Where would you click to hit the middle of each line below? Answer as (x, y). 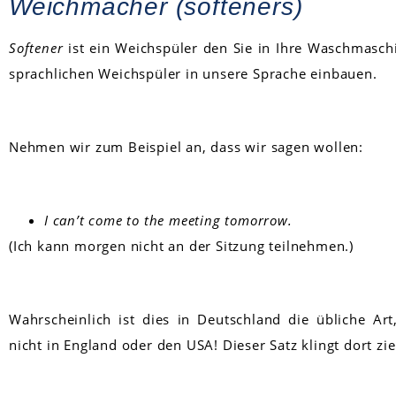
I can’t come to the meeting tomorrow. (168, 220)
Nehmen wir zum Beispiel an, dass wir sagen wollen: (186, 146)
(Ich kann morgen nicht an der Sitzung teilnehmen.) (181, 245)
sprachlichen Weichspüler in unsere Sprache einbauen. (193, 73)
